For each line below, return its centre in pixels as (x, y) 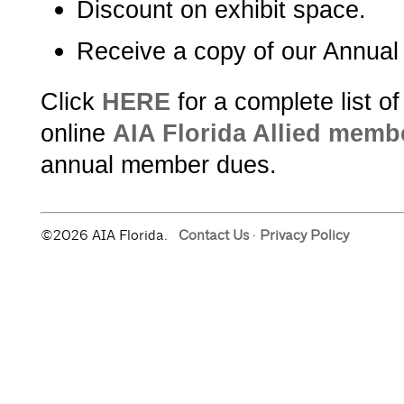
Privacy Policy (304, 235)
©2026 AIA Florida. (109, 235)
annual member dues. (158, 165)
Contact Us (213, 235)
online (76, 133)
